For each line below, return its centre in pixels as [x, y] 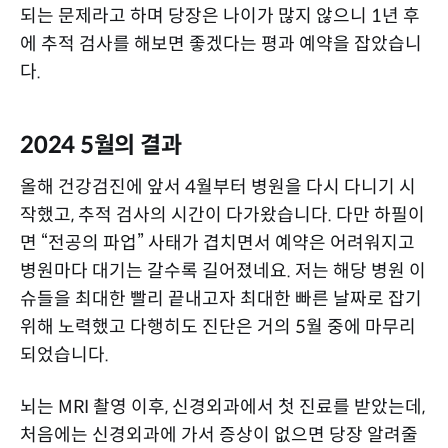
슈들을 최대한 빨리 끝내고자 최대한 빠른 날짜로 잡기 [221, 298]
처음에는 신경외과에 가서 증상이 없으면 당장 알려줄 [219, 434]
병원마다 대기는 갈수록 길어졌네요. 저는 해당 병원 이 [223, 270]
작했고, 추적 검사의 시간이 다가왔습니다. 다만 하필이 [222, 214]
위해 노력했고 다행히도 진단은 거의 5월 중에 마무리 [218, 326]
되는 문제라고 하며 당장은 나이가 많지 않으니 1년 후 [220, 15]
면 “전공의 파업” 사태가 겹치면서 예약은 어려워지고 [217, 242]
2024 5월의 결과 [101, 144]
